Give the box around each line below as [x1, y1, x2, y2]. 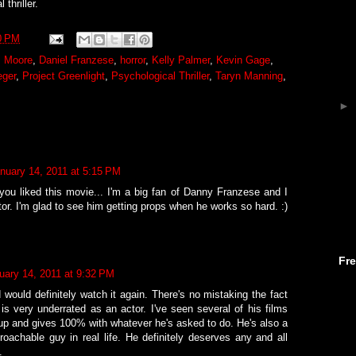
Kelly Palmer [152, 53, 210, 66]
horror [120, 53, 145, 66]
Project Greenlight [22, 69, 105, 82]
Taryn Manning [215, 69, 283, 82]
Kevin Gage [216, 53, 270, 66]
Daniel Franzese [39, 53, 114, 66]
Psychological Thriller [111, 69, 209, 82]
